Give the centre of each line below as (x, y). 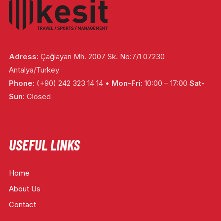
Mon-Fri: (127, 83)
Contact (22, 204)
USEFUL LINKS (44, 144)
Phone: (21, 83)
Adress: (23, 56)
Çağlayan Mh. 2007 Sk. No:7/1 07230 (101, 56)
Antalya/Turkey (34, 70)
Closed (37, 96)
